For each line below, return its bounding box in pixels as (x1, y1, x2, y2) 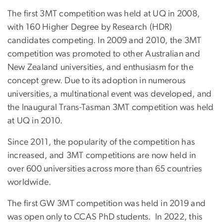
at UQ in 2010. (7, 116, 63, 125)
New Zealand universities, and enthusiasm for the (7, 62, 193, 72)
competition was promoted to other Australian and (7, 49, 200, 58)
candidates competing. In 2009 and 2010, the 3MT (7, 36, 202, 45)
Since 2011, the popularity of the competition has (7, 137, 195, 147)
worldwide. (7, 177, 52, 187)
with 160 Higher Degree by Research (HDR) (7, 22, 172, 32)
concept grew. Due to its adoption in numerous (7, 76, 186, 85)
